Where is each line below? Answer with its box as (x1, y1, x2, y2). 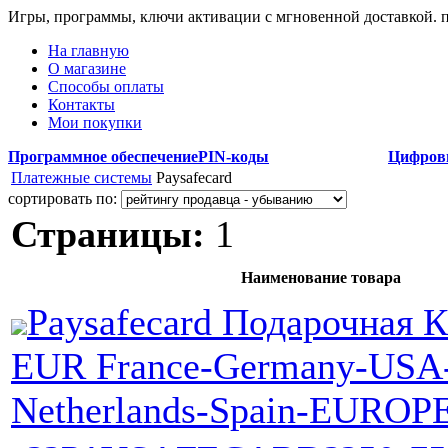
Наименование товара (241, 269, 401, 286)
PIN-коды (198, 148, 269, 165)
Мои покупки (48, 114, 142, 131)
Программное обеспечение (8, 148, 198, 165)
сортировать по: (8, 190, 121, 207)
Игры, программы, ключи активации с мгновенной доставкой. (8, 8, 441, 25)
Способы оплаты (48, 78, 164, 95)
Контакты (48, 96, 115, 113)
